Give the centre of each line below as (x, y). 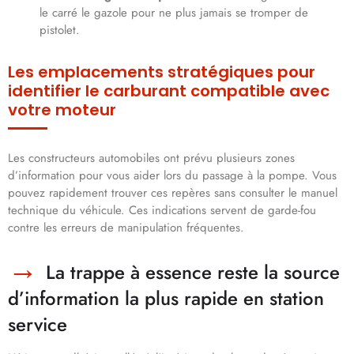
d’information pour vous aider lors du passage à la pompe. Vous (172, 176)
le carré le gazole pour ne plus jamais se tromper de (174, 13)
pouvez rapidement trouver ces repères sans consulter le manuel (173, 193)
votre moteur (62, 110)
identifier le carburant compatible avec (169, 91)
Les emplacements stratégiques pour (162, 72)
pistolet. (60, 30)
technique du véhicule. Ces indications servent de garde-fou (162, 211)
